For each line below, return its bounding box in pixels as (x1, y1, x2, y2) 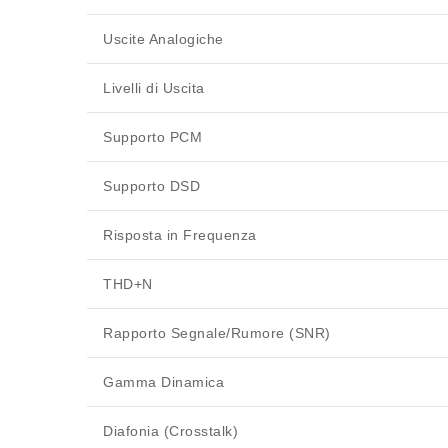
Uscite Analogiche (103, 31, 224, 48)
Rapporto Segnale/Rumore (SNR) (103, 325, 331, 342)
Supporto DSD (103, 178, 200, 195)
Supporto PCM (103, 129, 202, 146)
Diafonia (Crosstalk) (103, 423, 238, 440)
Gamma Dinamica (103, 374, 224, 391)
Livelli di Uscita (103, 80, 205, 97)
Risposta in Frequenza (103, 227, 257, 244)
